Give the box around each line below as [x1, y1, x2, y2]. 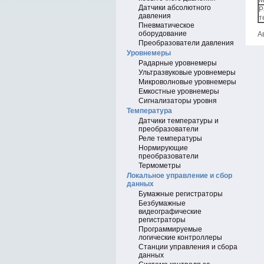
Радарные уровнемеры [138, 59, 217, 67]
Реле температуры [138, 134, 202, 143]
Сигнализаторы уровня [138, 97, 217, 105]
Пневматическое [138, 21, 194, 29]
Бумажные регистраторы [138, 190, 223, 198]
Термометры [138, 161, 181, 170]
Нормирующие [138, 144, 188, 152]
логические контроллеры [138, 233, 222, 242]
